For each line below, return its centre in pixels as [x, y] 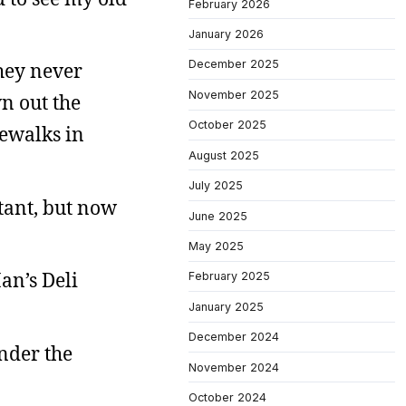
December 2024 [234, 337]
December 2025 [234, 64]
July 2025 [216, 186]
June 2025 [218, 216]
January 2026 [226, 34]
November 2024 [234, 367]
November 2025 [234, 94]
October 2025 [227, 125]
